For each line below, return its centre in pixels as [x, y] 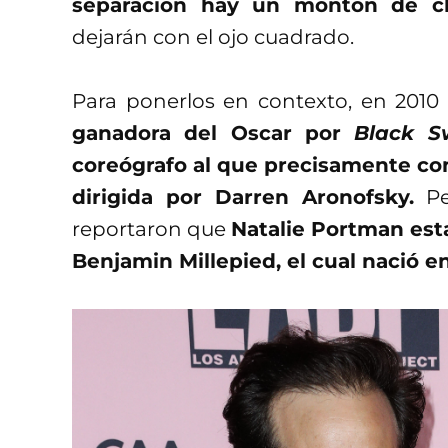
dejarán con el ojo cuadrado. [213, 37]
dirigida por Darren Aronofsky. [243, 197]
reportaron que [152, 229]
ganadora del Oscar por [206, 133]
